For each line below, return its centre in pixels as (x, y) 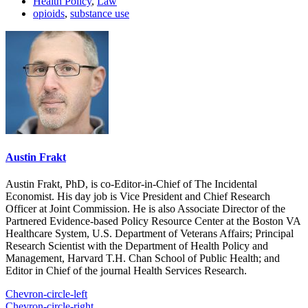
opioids (49, 13)
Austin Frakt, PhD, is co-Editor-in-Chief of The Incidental (131, 184)
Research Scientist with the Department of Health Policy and (137, 246)
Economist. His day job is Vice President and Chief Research (138, 197)
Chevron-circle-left (46, 294)
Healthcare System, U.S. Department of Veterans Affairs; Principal (150, 234)
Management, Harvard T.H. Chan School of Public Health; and (143, 258)
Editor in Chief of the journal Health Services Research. (126, 271)
